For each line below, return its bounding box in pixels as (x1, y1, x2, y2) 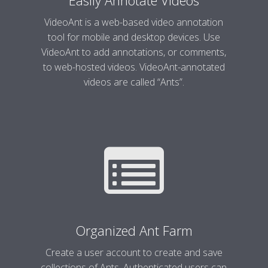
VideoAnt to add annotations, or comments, (41, 45, 227, 59)
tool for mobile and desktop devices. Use (47, 31, 220, 44)
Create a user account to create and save (45, 246, 223, 259)
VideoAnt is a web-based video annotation (44, 16, 224, 29)
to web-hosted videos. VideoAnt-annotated (42, 60, 225, 74)
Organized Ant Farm (75, 221, 193, 239)
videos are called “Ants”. (83, 75, 184, 89)
